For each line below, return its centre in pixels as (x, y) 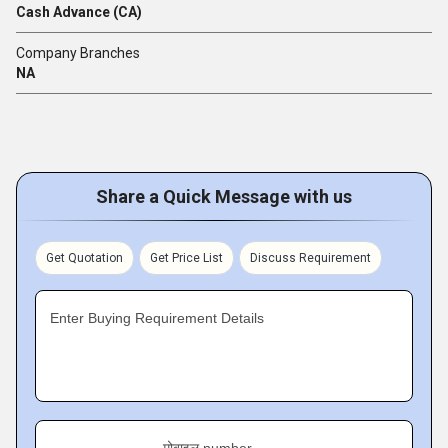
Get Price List (186, 258)
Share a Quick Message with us (224, 196)
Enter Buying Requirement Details (157, 318)
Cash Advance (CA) (79, 12)
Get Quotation (84, 258)
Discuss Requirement (310, 258)
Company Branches (78, 53)
